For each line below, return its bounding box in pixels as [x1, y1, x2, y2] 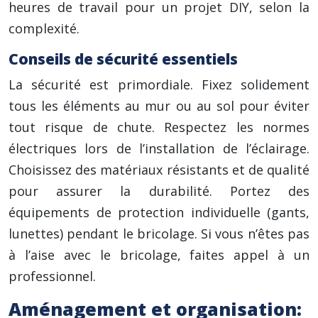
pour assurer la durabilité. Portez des [9, 182, 309, 199]
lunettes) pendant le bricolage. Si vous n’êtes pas [9, 225, 309, 242]
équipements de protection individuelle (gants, [9, 204, 309, 221]
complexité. [9, 20, 79, 37]
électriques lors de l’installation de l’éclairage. [9, 140, 309, 157]
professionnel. [9, 268, 96, 285]
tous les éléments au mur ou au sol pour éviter [9, 97, 309, 114]
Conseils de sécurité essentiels [9, 49, 238, 69]
